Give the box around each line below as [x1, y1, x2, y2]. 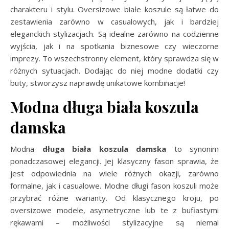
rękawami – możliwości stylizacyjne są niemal [10, 217, 219, 227]
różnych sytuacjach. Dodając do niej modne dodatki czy [10, 65, 219, 76]
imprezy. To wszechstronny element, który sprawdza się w [10, 53, 219, 63]
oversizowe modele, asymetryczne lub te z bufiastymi [10, 204, 219, 215]
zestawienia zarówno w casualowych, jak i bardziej [10, 16, 219, 27]
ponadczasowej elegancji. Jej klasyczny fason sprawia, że [10, 155, 219, 166]
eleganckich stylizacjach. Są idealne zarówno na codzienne [10, 28, 219, 39]
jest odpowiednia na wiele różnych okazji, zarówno [10, 168, 219, 178]
